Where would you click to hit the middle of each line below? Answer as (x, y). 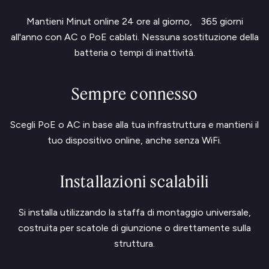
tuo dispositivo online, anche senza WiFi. (134, 140)
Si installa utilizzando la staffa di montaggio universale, (134, 212)
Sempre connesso (134, 94)
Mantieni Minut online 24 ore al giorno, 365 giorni (134, 21)
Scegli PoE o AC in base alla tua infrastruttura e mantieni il (134, 125)
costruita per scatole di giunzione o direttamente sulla (134, 228)
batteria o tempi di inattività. (134, 53)
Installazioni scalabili (134, 181)
